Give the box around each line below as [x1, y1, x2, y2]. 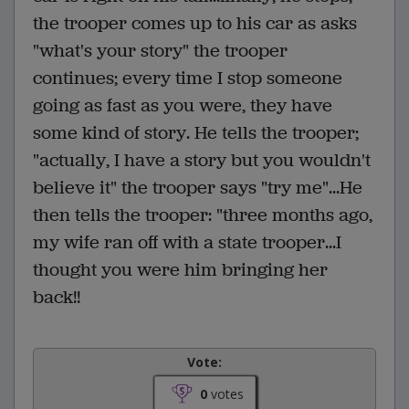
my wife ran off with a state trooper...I [33, 229, 341, 255]
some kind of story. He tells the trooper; [33, 120, 359, 145]
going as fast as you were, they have [33, 92, 332, 118]
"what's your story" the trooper [33, 37, 288, 63]
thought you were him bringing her [33, 257, 328, 282]
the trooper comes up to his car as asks [33, 10, 357, 36]
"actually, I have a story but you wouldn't [33, 147, 371, 173]
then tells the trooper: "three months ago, [33, 202, 372, 227]
